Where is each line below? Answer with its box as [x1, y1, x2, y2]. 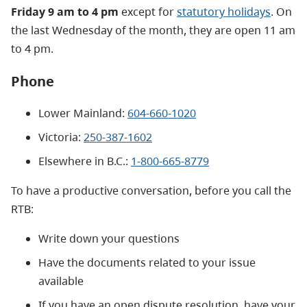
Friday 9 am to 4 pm [11, 3, 119, 19]
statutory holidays [177, 3, 271, 19]
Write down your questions [38, 230, 180, 246]
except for [119, 3, 177, 19]
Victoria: [38, 129, 84, 145]
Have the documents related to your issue [38, 254, 256, 270]
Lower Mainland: [38, 105, 127, 121]
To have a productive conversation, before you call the [11, 182, 291, 198]
